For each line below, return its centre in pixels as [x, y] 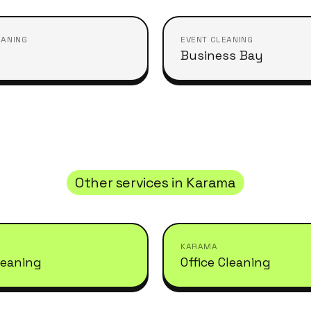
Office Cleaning [226, 262]
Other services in [131, 183]
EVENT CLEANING [217, 40]
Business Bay [222, 55]
